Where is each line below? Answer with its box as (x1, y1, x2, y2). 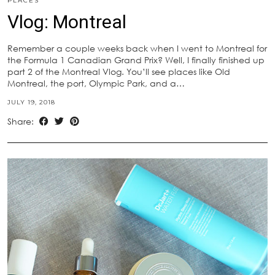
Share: (7, 115, 36, 126)
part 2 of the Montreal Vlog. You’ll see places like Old (7, 66, 230, 77)
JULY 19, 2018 (7, 98, 55, 106)
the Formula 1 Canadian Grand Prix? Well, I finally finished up (7, 54, 265, 65)
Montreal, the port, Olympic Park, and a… (7, 77, 185, 88)
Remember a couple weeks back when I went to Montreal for (7, 42, 267, 53)
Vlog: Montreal (7, 10, 126, 33)
